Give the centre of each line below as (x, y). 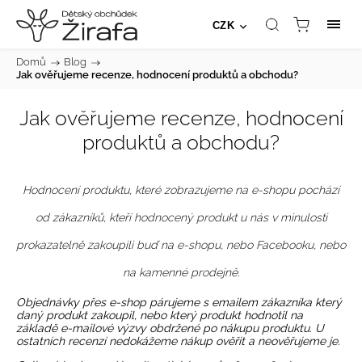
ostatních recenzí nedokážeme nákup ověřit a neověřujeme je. (178, 341)
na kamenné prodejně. (181, 272)
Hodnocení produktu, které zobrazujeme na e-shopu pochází (181, 190)
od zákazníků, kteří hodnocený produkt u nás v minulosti (181, 217)
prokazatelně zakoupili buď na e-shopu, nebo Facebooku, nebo (181, 245)
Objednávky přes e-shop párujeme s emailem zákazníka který (179, 302)
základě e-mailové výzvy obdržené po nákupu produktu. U (170, 328)
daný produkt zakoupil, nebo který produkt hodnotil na (160, 315)
